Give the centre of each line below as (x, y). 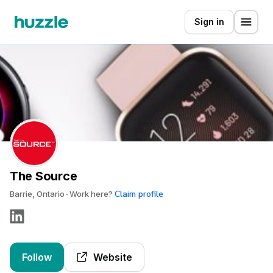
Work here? (91, 194)
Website (113, 257)
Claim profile (139, 194)
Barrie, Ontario (38, 194)
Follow (37, 257)
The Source (44, 176)
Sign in (209, 22)
